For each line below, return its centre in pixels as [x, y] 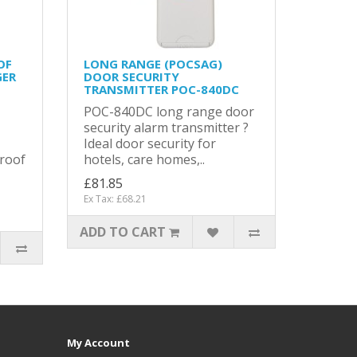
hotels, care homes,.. [144, 159]
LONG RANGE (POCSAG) [153, 64]
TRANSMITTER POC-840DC [161, 89]
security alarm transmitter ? [166, 127]
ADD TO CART [123, 232]
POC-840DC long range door [169, 112]
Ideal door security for [149, 143]
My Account [98, 343]
